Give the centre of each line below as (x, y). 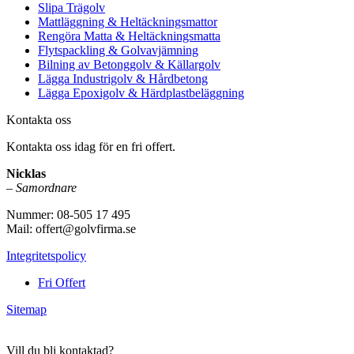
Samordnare (46, 188)
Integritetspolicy (46, 256)
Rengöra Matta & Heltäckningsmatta (129, 36)
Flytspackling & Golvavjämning (118, 50)
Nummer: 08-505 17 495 (68, 215)
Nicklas (26, 173)
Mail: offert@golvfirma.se (71, 229)
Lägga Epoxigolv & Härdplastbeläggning (141, 93)
